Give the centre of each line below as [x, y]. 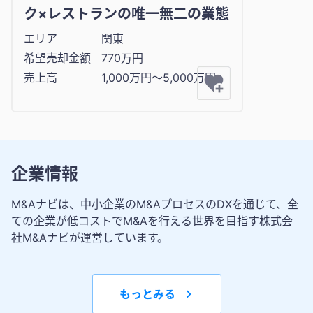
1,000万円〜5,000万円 [159, 78]
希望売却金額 [57, 58]
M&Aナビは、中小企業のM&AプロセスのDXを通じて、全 [155, 204]
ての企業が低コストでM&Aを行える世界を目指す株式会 [152, 221]
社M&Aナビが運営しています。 [90, 238]
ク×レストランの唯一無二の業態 [126, 14]
